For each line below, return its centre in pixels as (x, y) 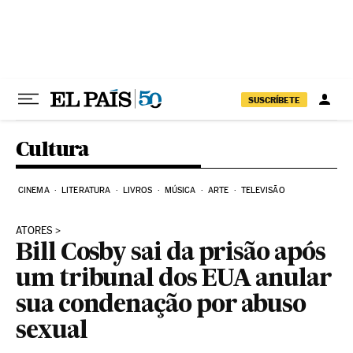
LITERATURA (86, 190)
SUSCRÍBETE (274, 100)
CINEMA (34, 190)
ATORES (34, 230)
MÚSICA (180, 190)
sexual (52, 332)
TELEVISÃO (263, 190)
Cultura (53, 149)
